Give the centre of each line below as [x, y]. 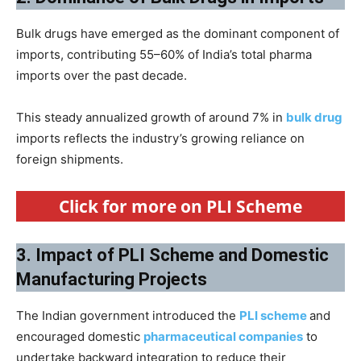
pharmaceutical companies [223, 336]
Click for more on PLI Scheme [180, 206]
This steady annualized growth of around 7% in [151, 117]
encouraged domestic [80, 336]
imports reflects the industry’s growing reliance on [160, 138]
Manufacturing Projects [112, 279]
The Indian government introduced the [128, 315]
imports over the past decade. [102, 75]
